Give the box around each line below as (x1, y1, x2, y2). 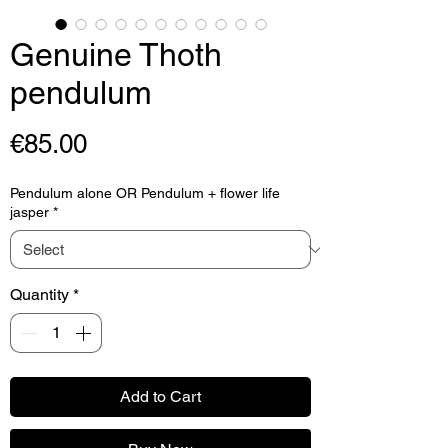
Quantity (10, 284, 69, 304)
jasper (10, 203, 49, 220)
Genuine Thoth (10, 35, 222, 73)
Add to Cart (120, 386, 201, 406)
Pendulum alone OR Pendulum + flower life (10, 184, 280, 201)
